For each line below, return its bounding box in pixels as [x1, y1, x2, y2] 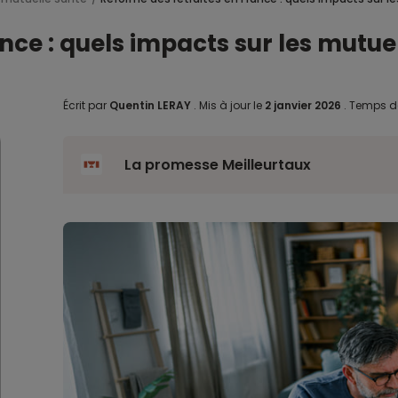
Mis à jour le [195, 98, 265, 113]
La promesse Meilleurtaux [123, 155, 311, 175]
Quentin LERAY [108, 98, 191, 113]
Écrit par [62, 98, 109, 113]
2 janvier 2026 [264, 98, 344, 113]
